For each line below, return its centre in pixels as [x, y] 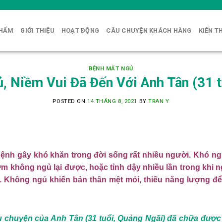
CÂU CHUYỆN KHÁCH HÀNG [149, 30]
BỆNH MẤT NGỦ [111, 69]
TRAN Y [159, 102]
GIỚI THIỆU [37, 30]
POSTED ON [70, 102]
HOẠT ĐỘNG [80, 30]
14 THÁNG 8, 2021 [112, 102]
